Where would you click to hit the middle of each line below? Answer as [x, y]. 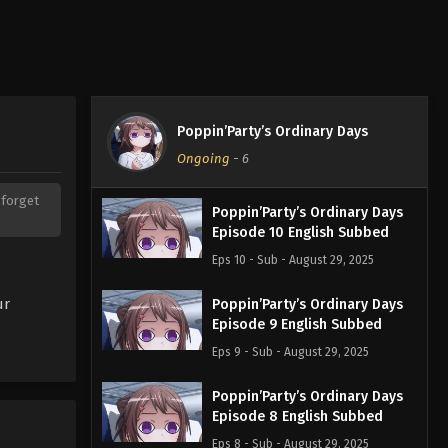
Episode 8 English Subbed [297, 416]
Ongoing [203, 158]
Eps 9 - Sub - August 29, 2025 [290, 351]
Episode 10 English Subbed [300, 232]
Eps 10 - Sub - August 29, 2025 [292, 259]
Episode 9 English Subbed [296, 324]
